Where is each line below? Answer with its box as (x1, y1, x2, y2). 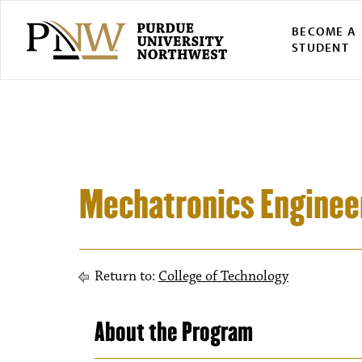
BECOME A (292, 23, 357, 40)
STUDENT (292, 40, 349, 56)
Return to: (91, 267, 158, 285)
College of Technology (158, 267, 288, 285)
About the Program (95, 315, 253, 348)
